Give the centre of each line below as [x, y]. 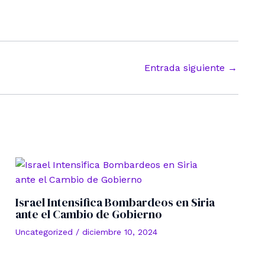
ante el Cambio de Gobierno [89, 214]
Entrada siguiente [186, 67]
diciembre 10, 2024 [120, 232]
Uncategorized [44, 232]
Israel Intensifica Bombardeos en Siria [115, 202]
